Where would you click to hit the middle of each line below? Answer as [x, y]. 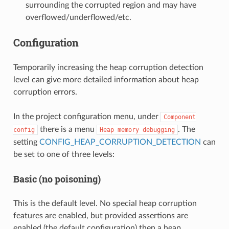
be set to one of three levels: [64, 154]
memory [128, 130]
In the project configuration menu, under [87, 116]
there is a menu [67, 129]
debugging [158, 130]
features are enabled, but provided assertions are [100, 215]
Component [179, 117]
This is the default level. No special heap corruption [105, 203]
